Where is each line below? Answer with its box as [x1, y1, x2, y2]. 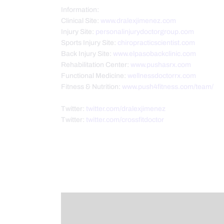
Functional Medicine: [61, 72, 127, 80]
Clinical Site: [61, 17, 100, 25]
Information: [61, 6, 99, 14]
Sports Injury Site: [61, 39, 117, 47]
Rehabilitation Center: [61, 61, 130, 69]
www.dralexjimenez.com [100, 17, 176, 25]
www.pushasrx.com [130, 61, 191, 69]
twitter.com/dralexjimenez [86, 105, 165, 113]
